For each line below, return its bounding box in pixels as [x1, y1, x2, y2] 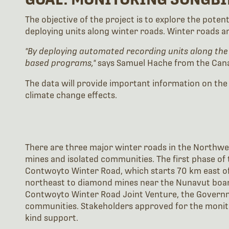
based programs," [25, 58, 96, 68]
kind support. [25, 213, 78, 223]
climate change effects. [25, 90, 117, 100]
